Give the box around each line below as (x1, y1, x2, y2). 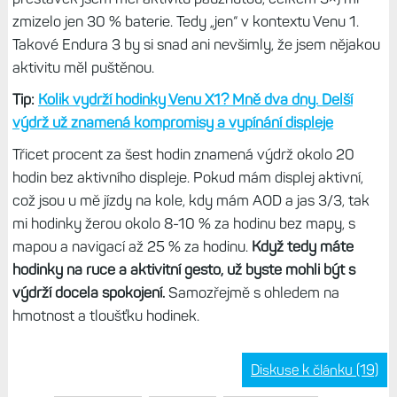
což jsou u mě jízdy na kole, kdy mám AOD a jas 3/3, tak (12, 191, 370, 209)
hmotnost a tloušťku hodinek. (12, 306, 199, 324)
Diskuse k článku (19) (251, 361, 379, 378)
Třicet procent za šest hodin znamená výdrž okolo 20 (12, 144, 354, 163)
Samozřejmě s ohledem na (164, 283, 339, 301)
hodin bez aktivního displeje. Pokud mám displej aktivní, (12, 167, 363, 186)
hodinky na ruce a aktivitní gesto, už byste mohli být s (12, 260, 355, 278)
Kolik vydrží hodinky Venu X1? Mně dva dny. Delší (37, 90, 353, 108)
